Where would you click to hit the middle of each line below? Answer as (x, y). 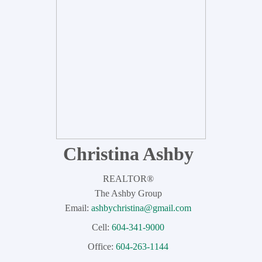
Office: (101, 246)
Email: (77, 208)
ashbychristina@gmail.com (141, 208)
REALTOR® (128, 178)
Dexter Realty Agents (131, 54)
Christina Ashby (128, 154)
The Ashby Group (128, 193)
